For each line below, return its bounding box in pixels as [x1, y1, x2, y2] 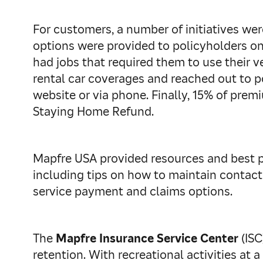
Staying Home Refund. [33, 104, 154, 119]
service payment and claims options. [33, 184, 232, 199]
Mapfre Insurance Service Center [56, 231, 238, 246]
